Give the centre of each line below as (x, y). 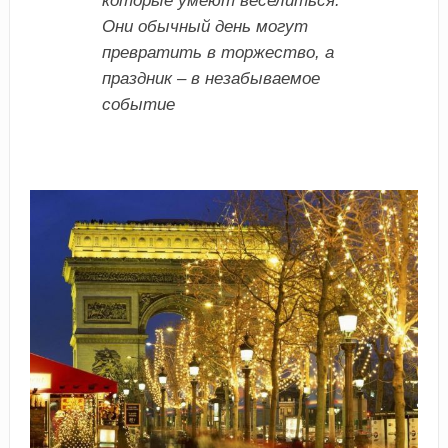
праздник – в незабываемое (210, 78)
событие (138, 104)
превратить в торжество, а (217, 52)
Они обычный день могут (204, 26)
